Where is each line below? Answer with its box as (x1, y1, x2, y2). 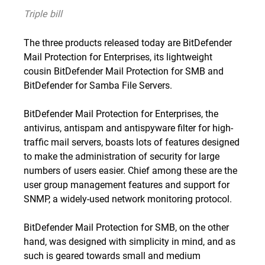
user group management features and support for (24, 178, 230, 190)
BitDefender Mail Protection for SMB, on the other (24, 221, 229, 233)
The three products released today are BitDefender (24, 36, 232, 49)
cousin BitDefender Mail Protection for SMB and (24, 64, 224, 77)
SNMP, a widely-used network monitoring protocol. (24, 192, 232, 205)
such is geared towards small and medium (24, 249, 201, 261)
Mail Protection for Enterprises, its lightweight (24, 50, 212, 63)
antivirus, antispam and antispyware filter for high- (24, 121, 233, 134)
